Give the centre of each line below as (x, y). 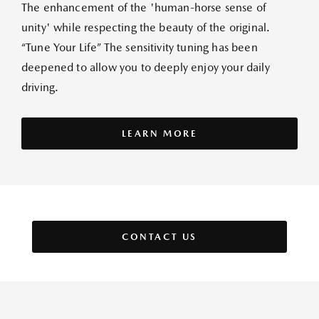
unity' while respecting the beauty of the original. (146, 28)
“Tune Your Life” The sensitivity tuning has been (140, 48)
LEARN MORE (159, 134)
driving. (40, 88)
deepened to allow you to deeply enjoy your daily (146, 68)
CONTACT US (159, 237)
